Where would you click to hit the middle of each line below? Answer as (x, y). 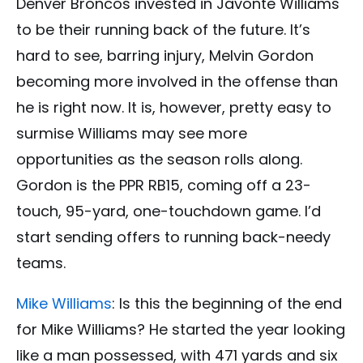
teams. (43, 263)
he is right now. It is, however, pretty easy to (174, 108)
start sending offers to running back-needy (173, 237)
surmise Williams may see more (132, 134)
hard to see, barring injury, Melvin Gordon (165, 56)
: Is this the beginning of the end (227, 304)
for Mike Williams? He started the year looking (181, 330)
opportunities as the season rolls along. (159, 160)
